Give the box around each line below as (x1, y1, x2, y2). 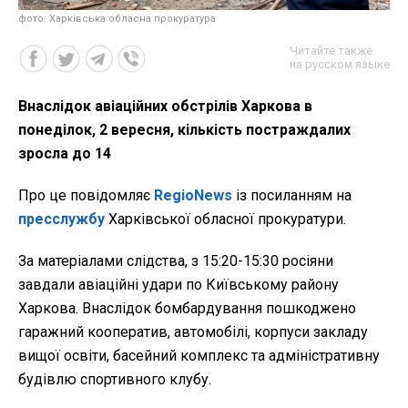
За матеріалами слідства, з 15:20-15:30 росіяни (18, 251, 333, 270)
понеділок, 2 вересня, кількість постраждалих (18, 120, 351, 138)
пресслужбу (18, 209, 105, 228)
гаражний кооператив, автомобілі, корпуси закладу (18, 322, 368, 341)
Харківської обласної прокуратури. (105, 209, 346, 228)
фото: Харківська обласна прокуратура (18, 12, 216, 25)
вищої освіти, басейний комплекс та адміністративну (18, 346, 380, 364)
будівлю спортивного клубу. (18, 370, 211, 388)
